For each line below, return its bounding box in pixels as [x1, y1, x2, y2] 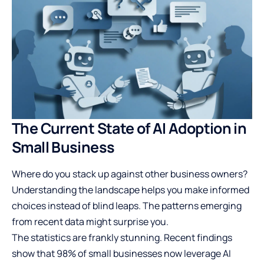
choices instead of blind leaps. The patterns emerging [12, 199, 242, 212]
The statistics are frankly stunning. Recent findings [12, 230, 232, 244]
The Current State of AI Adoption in [12, 117, 247, 138]
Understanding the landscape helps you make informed [12, 183, 249, 196]
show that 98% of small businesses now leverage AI [12, 246, 231, 260]
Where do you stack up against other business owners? [12, 167, 247, 180]
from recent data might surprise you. [12, 214, 169, 228]
